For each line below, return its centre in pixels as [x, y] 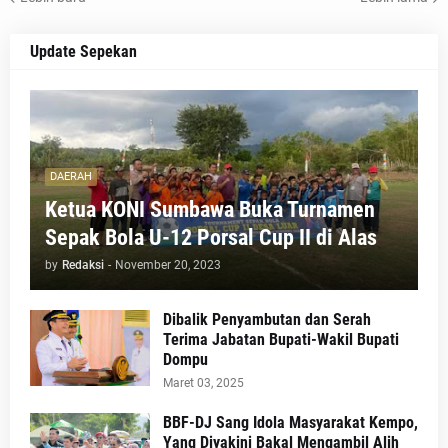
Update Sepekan [83, 51]
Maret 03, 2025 [203, 382]
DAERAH [71, 177]
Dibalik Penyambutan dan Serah [267, 319]
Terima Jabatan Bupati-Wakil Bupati [281, 339]
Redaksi [83, 264]
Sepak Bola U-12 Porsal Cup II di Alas [211, 237]
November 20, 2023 [168, 264]
